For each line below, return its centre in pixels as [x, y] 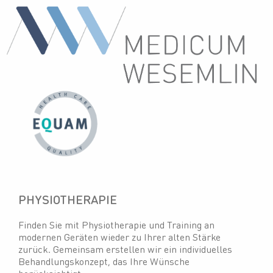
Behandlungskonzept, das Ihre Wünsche [104, 261]
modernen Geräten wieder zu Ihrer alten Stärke [119, 237]
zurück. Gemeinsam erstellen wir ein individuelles [125, 249]
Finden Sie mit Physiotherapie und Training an [116, 225]
